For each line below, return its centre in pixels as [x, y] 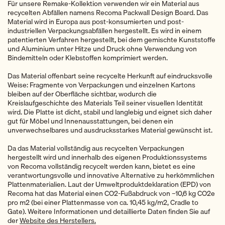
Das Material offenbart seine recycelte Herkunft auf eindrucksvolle [110, 76]
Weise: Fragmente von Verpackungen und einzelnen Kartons [101, 85]
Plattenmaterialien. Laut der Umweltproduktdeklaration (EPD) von [109, 185]
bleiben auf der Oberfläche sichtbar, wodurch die [82, 94]
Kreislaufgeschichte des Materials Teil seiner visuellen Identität [105, 103]
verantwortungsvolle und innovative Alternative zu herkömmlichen [111, 176]
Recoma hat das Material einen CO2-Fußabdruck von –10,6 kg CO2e [111, 194]
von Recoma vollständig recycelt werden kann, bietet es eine [101, 166]
